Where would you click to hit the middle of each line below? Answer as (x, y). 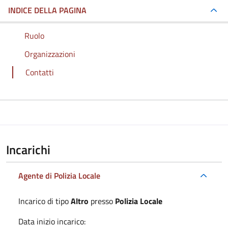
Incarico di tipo (45, 201)
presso (102, 201)
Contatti (40, 72)
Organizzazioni (50, 54)
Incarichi (28, 149)
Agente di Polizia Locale (59, 175)
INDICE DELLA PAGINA (47, 10)
